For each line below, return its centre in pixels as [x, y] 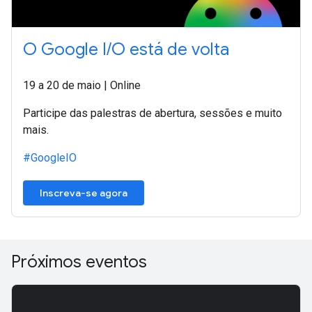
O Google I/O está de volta [126, 49]
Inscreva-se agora [84, 193]
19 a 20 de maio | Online [82, 85]
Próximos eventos [79, 262]
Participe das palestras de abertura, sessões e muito [153, 113]
